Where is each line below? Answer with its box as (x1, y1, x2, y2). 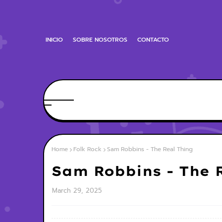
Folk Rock (73, 145, 102, 154)
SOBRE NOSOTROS (73, 35, 127, 44)
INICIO (46, 35, 63, 44)
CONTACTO (137, 35, 169, 44)
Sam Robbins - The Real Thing (107, 145, 193, 154)
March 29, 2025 (52, 186, 102, 195)
